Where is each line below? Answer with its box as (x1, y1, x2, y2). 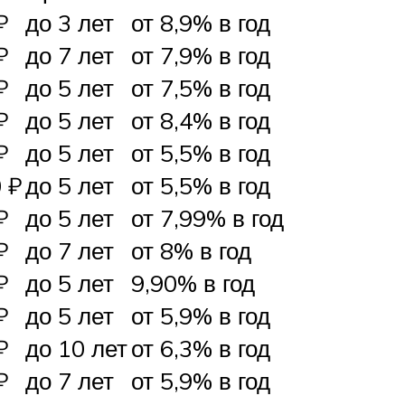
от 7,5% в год (131, 73, 270, 103)
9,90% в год (131, 268, 255, 298)
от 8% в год (131, 236, 251, 266)
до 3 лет (25, 8, 114, 38)
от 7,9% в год (131, 41, 270, 71)
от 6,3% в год (131, 334, 270, 363)
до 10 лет (25, 334, 127, 363)
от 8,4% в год (131, 106, 270, 136)
